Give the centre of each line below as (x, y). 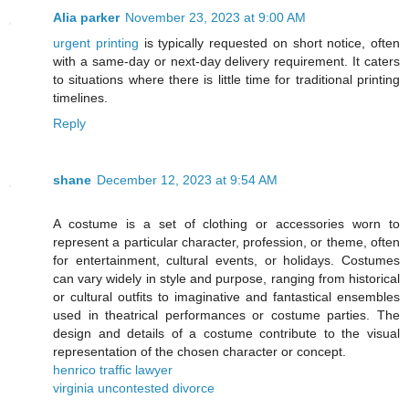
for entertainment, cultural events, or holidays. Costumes (226, 261)
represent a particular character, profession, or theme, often (226, 242)
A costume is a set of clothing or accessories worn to (226, 224)
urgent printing (96, 43)
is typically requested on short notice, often (269, 43)
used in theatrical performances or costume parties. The (226, 315)
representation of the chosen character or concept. (199, 352)
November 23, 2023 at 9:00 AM (215, 18)
